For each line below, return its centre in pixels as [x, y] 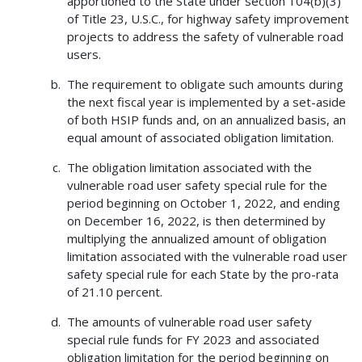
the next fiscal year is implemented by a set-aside [206, 102]
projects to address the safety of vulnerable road [205, 37]
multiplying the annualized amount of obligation [196, 239]
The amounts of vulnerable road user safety [189, 322]
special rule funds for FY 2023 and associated [193, 340]
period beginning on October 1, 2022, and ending [203, 203]
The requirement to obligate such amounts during [205, 84]
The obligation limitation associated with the [189, 168]
